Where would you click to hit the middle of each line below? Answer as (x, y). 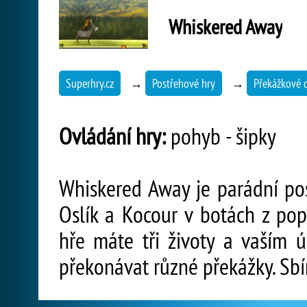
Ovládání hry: (112, 136)
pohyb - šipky (221, 136)
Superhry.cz (90, 83)
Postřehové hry (184, 83)
